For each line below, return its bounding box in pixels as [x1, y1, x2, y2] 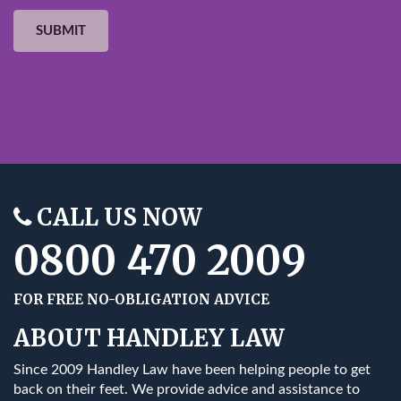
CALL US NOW [31, 201, 202, 232]
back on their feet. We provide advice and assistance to [13, 382, 360, 397]
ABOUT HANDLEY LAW [13, 322, 285, 353]
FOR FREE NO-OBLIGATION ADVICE [13, 290, 269, 308]
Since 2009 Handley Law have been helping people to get [13, 363, 371, 377]
